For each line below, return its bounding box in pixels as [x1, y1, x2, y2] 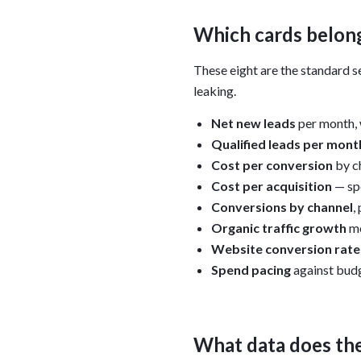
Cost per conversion [211, 157, 333, 173]
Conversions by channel [211, 199, 353, 215]
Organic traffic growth [211, 220, 346, 236]
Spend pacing [211, 262, 291, 278]
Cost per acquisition [211, 178, 332, 194]
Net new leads [211, 115, 296, 131]
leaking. [193, 83, 236, 99]
